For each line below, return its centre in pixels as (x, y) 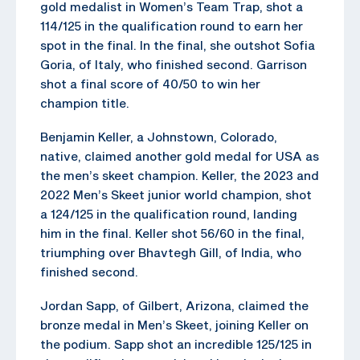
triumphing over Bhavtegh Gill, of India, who (171, 252)
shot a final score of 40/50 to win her (150, 83)
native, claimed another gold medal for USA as (180, 155)
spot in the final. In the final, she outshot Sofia (178, 45)
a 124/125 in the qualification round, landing (169, 213)
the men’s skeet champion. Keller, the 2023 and (180, 175)
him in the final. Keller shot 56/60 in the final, (172, 233)
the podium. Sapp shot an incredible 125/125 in (176, 344)
